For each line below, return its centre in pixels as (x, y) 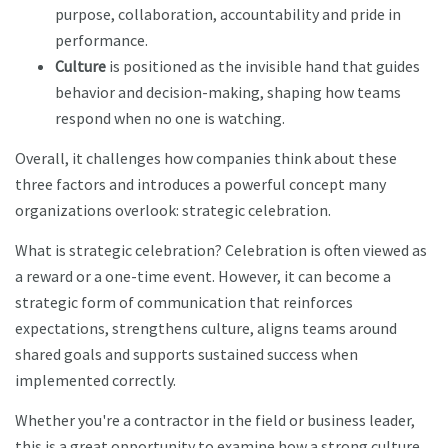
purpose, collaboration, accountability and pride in (228, 14)
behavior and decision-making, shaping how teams (228, 92)
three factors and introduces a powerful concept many (200, 184)
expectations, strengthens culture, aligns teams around (206, 328)
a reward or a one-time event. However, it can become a (203, 276)
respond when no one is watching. (171, 118)
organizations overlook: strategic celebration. (173, 210)
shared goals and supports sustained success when (186, 354)
